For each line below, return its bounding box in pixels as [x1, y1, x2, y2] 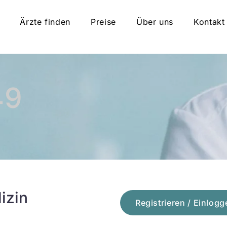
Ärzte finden [20, 17, 71, 27]
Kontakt [194, 17, 225, 27]
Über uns [136, 17, 174, 27]
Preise [91, 17, 116, 27]
